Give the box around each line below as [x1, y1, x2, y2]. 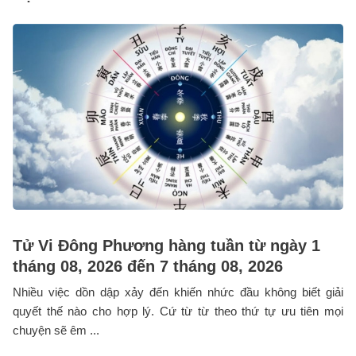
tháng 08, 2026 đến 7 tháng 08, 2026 [13, 257, 283, 276]
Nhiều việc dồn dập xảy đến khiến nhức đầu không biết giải [13, 285, 343, 300]
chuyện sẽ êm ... [13, 323, 99, 338]
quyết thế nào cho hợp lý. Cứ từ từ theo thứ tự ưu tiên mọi [13, 304, 343, 319]
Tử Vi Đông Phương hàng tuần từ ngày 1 [13, 237, 320, 255]
